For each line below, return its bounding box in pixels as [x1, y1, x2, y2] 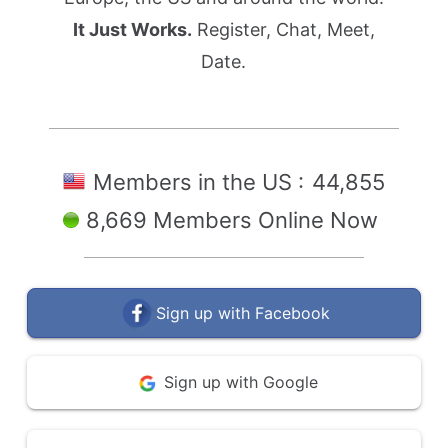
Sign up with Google [163, 372, 318, 392]
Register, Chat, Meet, [191, 19, 375, 40]
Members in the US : [92, 169, 310, 195]
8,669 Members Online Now [85, 207, 378, 233]
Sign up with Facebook [156, 303, 330, 323]
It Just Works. [72, 19, 192, 40]
